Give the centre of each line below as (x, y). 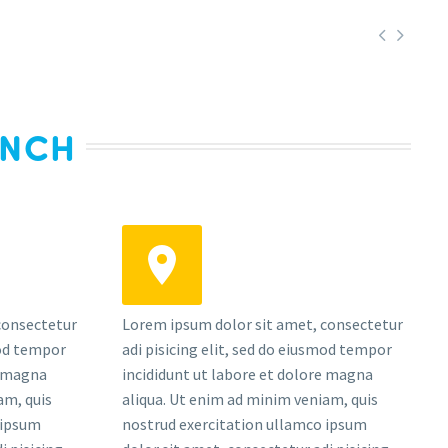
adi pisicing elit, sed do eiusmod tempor (257, 349)
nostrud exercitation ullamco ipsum (245, 424)
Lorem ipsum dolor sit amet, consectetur (263, 324)
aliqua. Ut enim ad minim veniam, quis (250, 399)
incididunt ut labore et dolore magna (248, 374)
